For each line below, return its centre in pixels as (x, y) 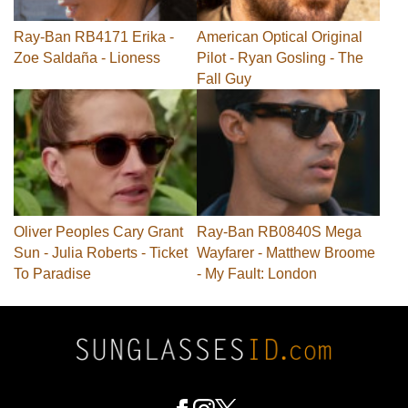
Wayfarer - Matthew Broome (286, 253)
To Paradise (52, 274)
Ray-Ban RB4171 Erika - (94, 36)
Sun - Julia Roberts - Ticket (101, 253)
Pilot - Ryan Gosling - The (280, 57)
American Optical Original (280, 36)
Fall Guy (224, 78)
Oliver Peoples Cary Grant (98, 232)
